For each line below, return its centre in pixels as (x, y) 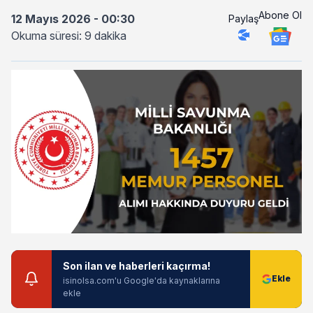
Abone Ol (280, 15)
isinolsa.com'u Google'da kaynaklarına (141, 280)
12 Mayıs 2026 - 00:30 (73, 19)
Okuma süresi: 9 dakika (69, 36)
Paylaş (243, 18)
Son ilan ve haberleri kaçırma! (137, 265)
